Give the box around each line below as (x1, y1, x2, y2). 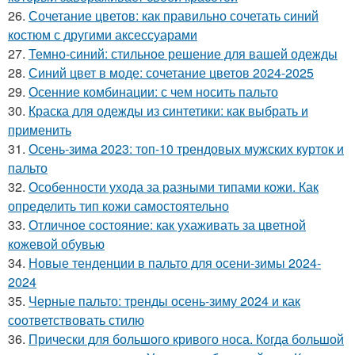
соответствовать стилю (8, 311, 144, 329)
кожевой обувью (8, 235, 105, 253)
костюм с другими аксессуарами (8, 25, 197, 44)
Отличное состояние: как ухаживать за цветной (29, 216, 306, 234)
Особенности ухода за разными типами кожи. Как (29, 177, 319, 196)
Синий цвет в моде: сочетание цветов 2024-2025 (29, 63, 314, 82)
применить (8, 120, 71, 139)
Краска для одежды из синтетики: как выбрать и (29, 101, 308, 120)
